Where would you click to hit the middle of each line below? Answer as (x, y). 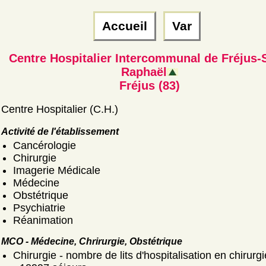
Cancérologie (45, 145)
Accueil (124, 26)
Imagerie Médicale (57, 170)
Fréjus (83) (150, 85)
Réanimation (43, 220)
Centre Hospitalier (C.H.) (60, 109)
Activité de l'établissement (60, 132)
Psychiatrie (39, 208)
